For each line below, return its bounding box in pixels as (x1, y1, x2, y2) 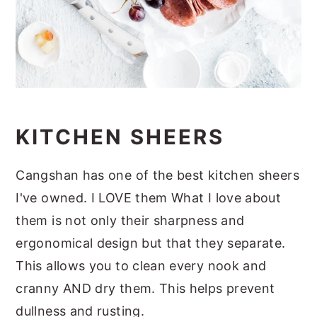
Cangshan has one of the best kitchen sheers (16, 167, 299, 183)
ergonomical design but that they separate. (16, 235, 286, 250)
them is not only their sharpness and (16, 212, 245, 228)
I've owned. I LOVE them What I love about (16, 190, 282, 205)
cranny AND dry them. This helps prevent (16, 280, 275, 296)
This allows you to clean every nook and (16, 258, 267, 273)
